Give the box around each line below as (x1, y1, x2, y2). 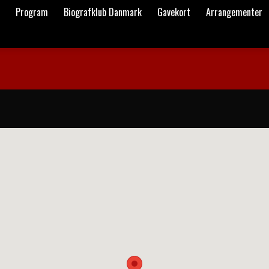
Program (16, 5, 48, 19)
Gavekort (157, 5, 190, 19)
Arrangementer (206, 5, 262, 19)
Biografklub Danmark (64, 5, 142, 19)
